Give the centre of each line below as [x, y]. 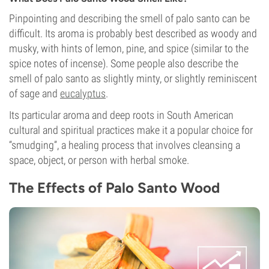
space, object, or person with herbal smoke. [99, 160]
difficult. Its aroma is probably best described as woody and [133, 33]
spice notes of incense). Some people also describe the [124, 63]
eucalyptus [83, 93]
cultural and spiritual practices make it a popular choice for [131, 130]
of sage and [35, 93]
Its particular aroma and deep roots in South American [121, 115]
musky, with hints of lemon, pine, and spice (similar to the [129, 48]
